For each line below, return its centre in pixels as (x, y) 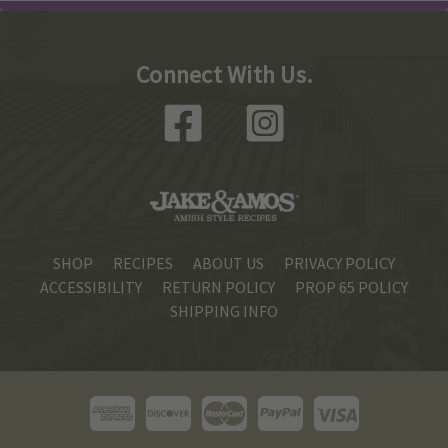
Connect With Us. (224, 75)
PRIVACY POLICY (339, 263)
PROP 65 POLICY (351, 287)
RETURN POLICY (218, 287)
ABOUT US (228, 263)
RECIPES (143, 263)
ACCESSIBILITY (91, 287)
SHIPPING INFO (224, 311)
